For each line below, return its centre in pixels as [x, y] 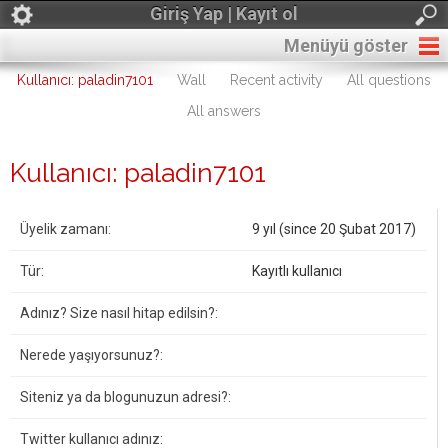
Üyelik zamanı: [65, 229]
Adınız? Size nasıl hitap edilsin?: [119, 313]
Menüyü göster [346, 45]
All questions [389, 80]
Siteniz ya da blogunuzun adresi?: [125, 397]
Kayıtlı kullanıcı [297, 271]
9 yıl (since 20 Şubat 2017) [334, 229]
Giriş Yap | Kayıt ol [224, 13]
